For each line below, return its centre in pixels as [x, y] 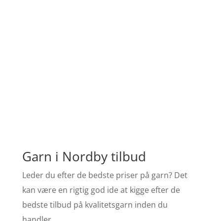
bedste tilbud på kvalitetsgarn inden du [95, 205]
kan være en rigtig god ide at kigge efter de [101, 190]
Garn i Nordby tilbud [84, 156]
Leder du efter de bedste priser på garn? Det [105, 175]
